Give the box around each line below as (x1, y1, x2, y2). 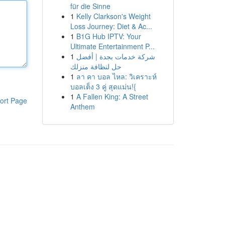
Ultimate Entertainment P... (70, 41, 155, 51)
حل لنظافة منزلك (70, 61, 122, 71)
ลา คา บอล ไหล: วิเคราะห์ (76, 71, 157, 81)
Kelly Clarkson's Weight (76, 11, 151, 21)
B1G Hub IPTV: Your (76, 31, 141, 41)
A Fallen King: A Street (76, 91, 148, 101)
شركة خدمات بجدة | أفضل (76, 51, 155, 61)
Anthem (70, 101, 95, 111)
